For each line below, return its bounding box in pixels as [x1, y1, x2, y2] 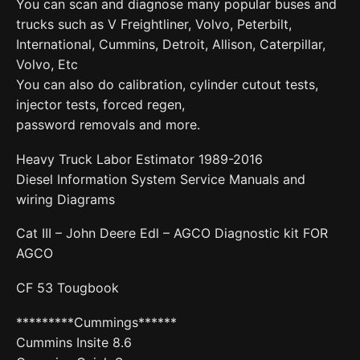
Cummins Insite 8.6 [16, 333, 132, 350]
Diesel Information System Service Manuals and [16, 170, 305, 187]
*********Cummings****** [16, 313, 177, 330]
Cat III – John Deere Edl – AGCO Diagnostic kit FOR [16, 225, 328, 242]
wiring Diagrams [16, 190, 115, 207]
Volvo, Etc [16, 56, 78, 73]
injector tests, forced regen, [16, 96, 185, 113]
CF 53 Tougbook [16, 280, 119, 297]
